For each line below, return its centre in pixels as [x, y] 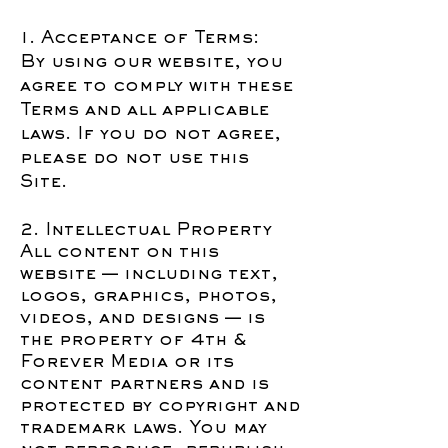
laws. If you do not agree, [150, 135]
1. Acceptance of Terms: [139, 39]
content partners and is [144, 385]
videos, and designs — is [142, 319]
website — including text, [149, 275]
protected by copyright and [160, 407]
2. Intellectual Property [146, 231]
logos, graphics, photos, [148, 297]
